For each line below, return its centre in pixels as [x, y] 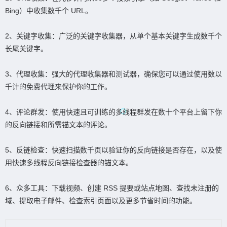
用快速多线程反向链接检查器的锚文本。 [69, 163]
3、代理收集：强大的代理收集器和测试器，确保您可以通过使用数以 [113, 74]
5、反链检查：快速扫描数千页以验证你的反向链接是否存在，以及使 [113, 150]
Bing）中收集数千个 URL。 [49, 11]
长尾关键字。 [26, 49]
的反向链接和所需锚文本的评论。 [58, 125]
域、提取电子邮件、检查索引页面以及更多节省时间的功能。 [101, 201]
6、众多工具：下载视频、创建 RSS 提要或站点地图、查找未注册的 [112, 188]
